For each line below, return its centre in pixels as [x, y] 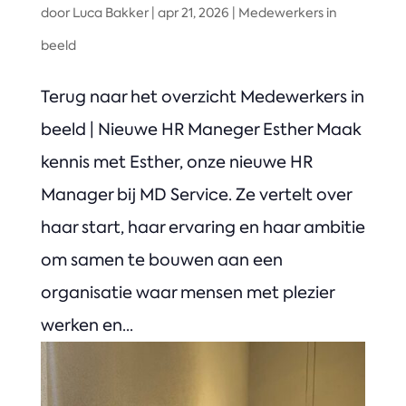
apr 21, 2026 [193, 13]
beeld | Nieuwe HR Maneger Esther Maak [201, 130]
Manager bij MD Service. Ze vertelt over [196, 195]
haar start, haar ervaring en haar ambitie [203, 228]
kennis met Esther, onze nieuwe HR [176, 163]
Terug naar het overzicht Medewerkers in [202, 97]
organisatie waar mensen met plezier [187, 293]
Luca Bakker [110, 13]
